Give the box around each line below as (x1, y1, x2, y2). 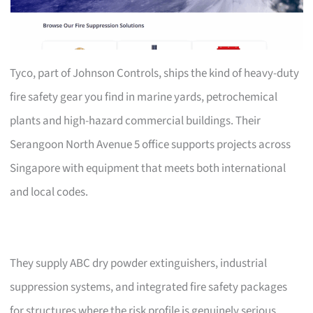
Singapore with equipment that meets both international (10, 159, 286, 177)
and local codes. (10, 183, 89, 201)
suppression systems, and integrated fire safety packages (10, 278, 288, 296)
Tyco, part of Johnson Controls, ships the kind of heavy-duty (10, 64, 300, 82)
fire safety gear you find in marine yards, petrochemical (10, 88, 278, 105)
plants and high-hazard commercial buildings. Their (10, 112, 261, 129)
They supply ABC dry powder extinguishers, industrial (10, 254, 268, 272)
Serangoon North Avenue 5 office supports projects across (10, 136, 291, 153)
